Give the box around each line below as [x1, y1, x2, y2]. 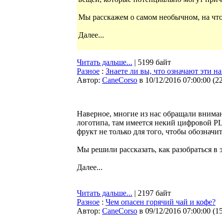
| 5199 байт [132, 58, 171, 66]
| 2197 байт [132, 189, 171, 197]
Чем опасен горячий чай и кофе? [106, 198, 216, 206]
